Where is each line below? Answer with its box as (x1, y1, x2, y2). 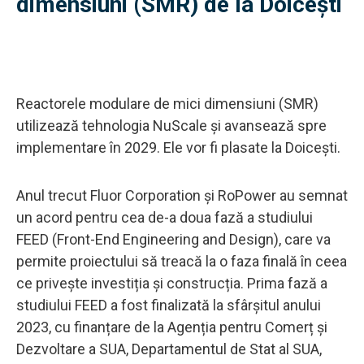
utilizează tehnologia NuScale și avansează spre (16, 116, 327, 134)
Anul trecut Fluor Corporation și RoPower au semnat (16, 186, 348, 204)
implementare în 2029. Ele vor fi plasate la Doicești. (16, 138, 340, 156)
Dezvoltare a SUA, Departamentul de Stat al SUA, (16, 340, 322, 357)
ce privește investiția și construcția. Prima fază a (16, 274, 327, 292)
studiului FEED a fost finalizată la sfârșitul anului (16, 296, 321, 314)
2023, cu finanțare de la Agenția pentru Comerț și (16, 318, 327, 336)
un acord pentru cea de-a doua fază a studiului (16, 208, 313, 226)
